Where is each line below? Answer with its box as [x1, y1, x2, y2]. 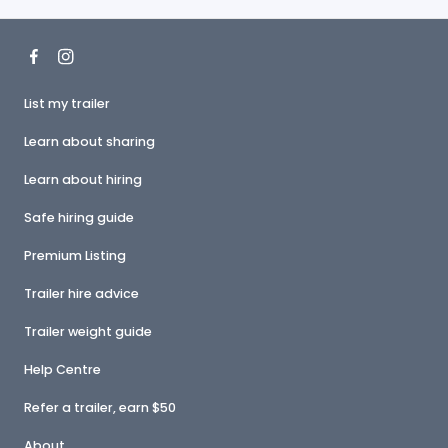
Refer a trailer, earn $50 [24, 399, 176, 416]
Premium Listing [24, 247, 126, 264]
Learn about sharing [24, 133, 155, 150]
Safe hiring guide [24, 209, 134, 226]
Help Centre [24, 361, 101, 378]
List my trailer [24, 95, 110, 112]
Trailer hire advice [24, 285, 139, 302]
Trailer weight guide [24, 323, 152, 340]
